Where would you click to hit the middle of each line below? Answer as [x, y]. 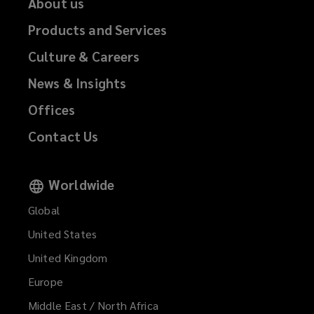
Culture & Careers [84, 56]
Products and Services [98, 30]
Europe [46, 282]
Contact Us [63, 136]
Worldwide [82, 185]
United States [62, 234]
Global [44, 210]
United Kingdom [68, 258]
